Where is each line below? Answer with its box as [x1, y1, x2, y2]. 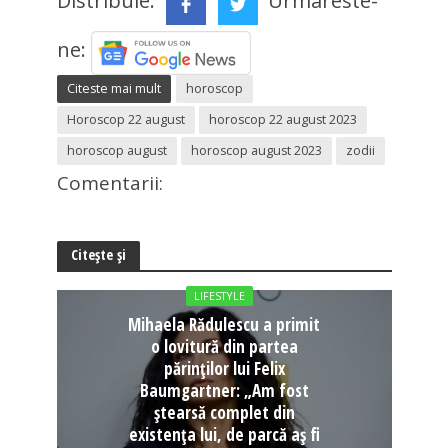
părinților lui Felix [163, 356, 285, 380]
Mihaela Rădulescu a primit [128, 312, 320, 336]
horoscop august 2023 [190, 141, 322, 159]
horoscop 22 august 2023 [208, 110, 357, 128]
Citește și [70, 244, 126, 264]
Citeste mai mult [66, 79, 161, 97]
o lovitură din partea [150, 334, 298, 358]
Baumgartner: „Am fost [139, 378, 309, 402]
